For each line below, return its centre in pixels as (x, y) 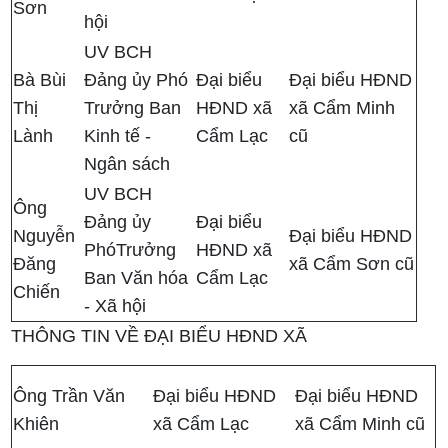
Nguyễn (44, 236)
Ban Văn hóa (136, 278)
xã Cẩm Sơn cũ (352, 264)
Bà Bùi (40, 80)
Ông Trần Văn (69, 396)
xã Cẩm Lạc (201, 424)
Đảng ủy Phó (136, 80)
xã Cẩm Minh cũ (360, 424)
